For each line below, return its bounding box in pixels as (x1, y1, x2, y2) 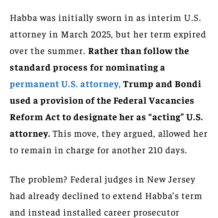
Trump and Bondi (123, 77, 201, 89)
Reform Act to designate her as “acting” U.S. (10, 110, 203, 122)
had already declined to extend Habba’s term (10, 189, 202, 201)
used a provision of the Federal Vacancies (10, 93, 195, 106)
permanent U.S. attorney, (10, 77, 123, 89)
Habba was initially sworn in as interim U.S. (10, 11, 201, 23)
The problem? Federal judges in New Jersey (10, 172, 196, 184)
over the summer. (10, 44, 88, 56)
